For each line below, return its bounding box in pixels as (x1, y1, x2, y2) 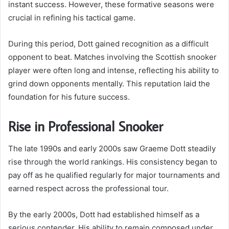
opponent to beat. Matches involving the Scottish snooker (8, 52, 217, 62)
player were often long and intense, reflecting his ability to (8, 65, 219, 75)
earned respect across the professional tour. (8, 184, 169, 194)
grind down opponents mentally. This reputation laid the (8, 78, 210, 88)
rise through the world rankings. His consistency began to (8, 157, 217, 167)
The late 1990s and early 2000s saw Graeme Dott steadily (8, 144, 216, 154)
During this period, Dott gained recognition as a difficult (8, 38, 209, 49)
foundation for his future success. (8, 91, 130, 102)
